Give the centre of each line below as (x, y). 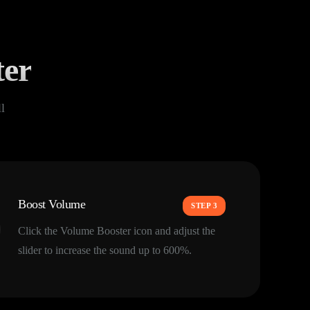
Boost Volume (52, 204)
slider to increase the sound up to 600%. (105, 250)
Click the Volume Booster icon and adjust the (117, 230)
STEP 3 (204, 205)
